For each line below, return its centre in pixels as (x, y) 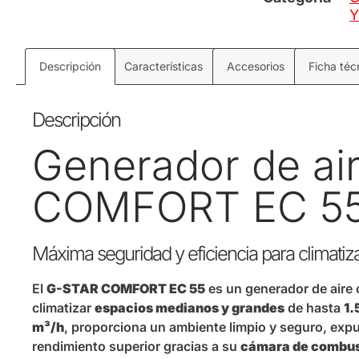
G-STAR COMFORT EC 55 (126, 289)
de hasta (314, 308)
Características (164, 66)
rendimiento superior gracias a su (136, 347)
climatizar (63, 308)
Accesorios (255, 66)
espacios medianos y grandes (190, 308)
